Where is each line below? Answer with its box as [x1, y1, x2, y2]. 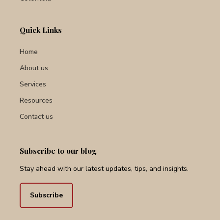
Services [20, 79, 46, 89]
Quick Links [20, 25, 62, 35]
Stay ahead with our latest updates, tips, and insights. [20, 164, 189, 173]
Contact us [20, 111, 53, 121]
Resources [20, 95, 53, 105]
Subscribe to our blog [20, 145, 96, 156]
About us [20, 63, 48, 73]
